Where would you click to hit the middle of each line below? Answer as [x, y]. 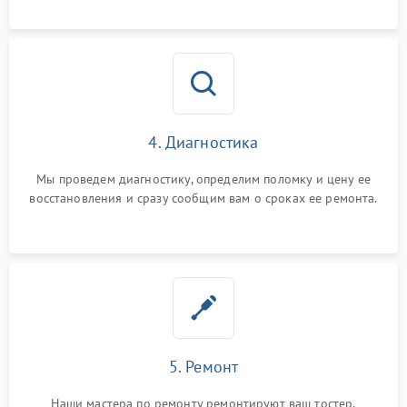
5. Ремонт [203, 367]
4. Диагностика [203, 143]
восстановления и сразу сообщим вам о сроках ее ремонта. [203, 199]
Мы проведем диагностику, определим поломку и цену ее [203, 179]
